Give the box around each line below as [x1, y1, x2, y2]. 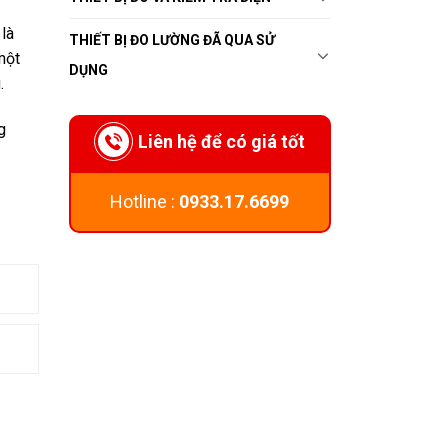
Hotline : [110, 190, 180, 212]
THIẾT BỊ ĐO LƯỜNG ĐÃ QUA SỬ [68, 31, 275, 48]
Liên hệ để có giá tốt [138, 130, 306, 152]
